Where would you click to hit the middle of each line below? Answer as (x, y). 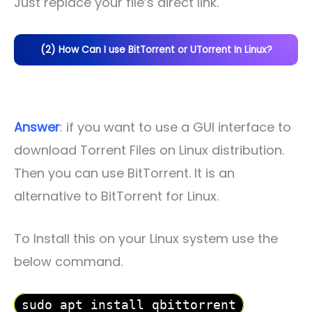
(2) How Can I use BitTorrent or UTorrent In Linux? (156, 49)
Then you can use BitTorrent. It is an (124, 173)
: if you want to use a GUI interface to (175, 127)
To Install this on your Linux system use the (146, 239)
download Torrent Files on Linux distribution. (149, 150)
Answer (37, 127)
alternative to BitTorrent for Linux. (116, 196)
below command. (68, 262)
